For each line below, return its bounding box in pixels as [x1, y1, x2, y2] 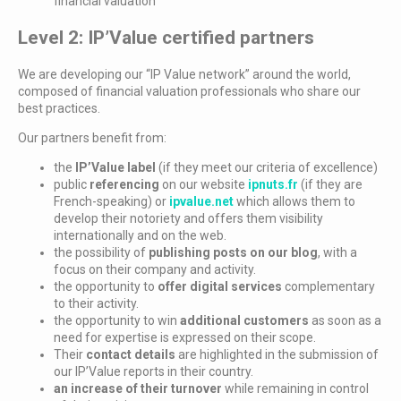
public [54, 177, 90, 192]
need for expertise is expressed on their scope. [54, 330, 316, 346]
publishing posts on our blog [149, 245, 318, 260]
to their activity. [54, 296, 139, 311]
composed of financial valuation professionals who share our [18, 84, 361, 99]
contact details [86, 347, 175, 363]
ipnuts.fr [248, 177, 298, 192]
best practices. [18, 101, 100, 116]
